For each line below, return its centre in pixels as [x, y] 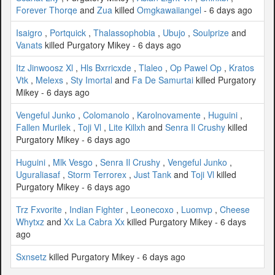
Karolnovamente [169, 114]
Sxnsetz [31, 256]
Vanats [29, 45]
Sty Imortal [91, 79]
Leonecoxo [152, 209]
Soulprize [211, 32]
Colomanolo [106, 114]
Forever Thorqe [47, 10]
